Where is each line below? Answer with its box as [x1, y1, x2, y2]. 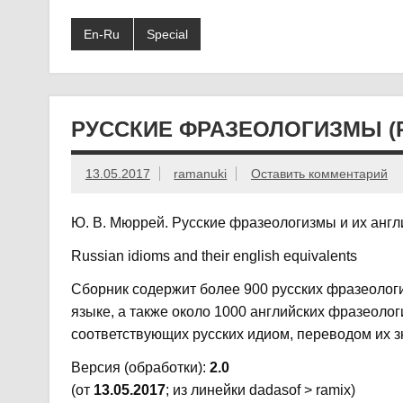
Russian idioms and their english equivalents [70, 248, 357, 264]
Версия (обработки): [70, 360, 210, 376]
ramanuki [174, 166, 228, 182]
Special [146, 27, 188, 42]
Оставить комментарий [250, 166, 388, 182]
